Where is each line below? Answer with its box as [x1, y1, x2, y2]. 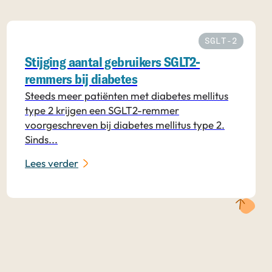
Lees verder [25, 157, 78, 170]
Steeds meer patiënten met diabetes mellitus [25, 89, 228, 102]
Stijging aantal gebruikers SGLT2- [25, 56, 200, 70]
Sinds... [25, 132, 58, 146]
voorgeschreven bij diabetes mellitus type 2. [25, 118, 225, 131]
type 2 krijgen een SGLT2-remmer [25, 103, 179, 117]
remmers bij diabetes [25, 73, 137, 87]
